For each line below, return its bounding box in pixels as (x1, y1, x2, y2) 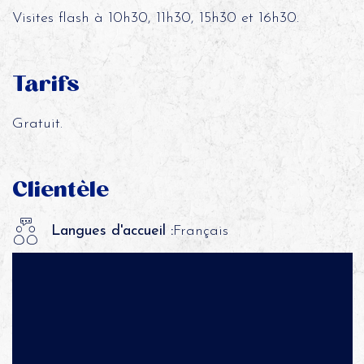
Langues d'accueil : (50, 223, 173, 239)
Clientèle (11, 176, 109, 202)
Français (172, 223, 228, 239)
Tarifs (11, 71, 80, 97)
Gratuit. (11, 116, 63, 132)
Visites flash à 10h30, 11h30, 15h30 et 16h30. (11, 11, 299, 26)
